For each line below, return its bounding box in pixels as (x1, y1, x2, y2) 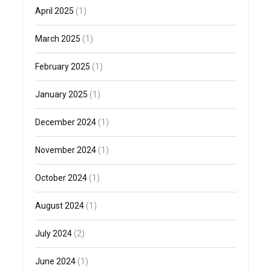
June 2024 (35, 256, 76, 267)
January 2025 (35, 90, 88, 100)
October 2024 (35, 173, 88, 183)
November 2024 (35, 145, 97, 155)
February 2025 (35, 62, 91, 72)
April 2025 (35, 6, 74, 16)
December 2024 (35, 117, 97, 128)
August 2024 (35, 201, 85, 211)
